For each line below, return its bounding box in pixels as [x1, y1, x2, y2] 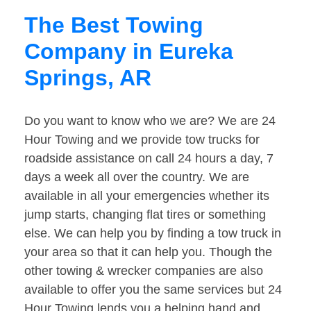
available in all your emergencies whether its [24, 189, 269, 203]
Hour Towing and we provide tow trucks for [24, 133, 260, 147]
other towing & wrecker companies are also [24, 264, 263, 278]
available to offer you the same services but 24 [24, 283, 282, 297]
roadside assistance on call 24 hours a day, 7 [24, 151, 274, 166]
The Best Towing [24, 12, 203, 38]
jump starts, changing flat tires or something [24, 208, 266, 222]
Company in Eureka [24, 39, 233, 65]
